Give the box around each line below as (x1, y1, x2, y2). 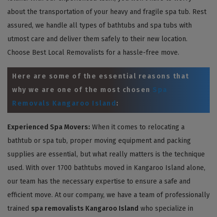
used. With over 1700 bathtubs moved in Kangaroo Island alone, (7, 163, 205, 172)
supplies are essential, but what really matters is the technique (7, 150, 205, 158)
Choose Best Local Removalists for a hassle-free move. (7, 48, 179, 57)
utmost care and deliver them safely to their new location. (7, 34, 187, 43)
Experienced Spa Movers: (7, 123, 90, 131)
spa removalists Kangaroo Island (31, 204, 139, 213)
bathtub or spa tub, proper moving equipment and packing (7, 136, 191, 145)
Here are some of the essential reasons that (12, 72, 189, 80)
